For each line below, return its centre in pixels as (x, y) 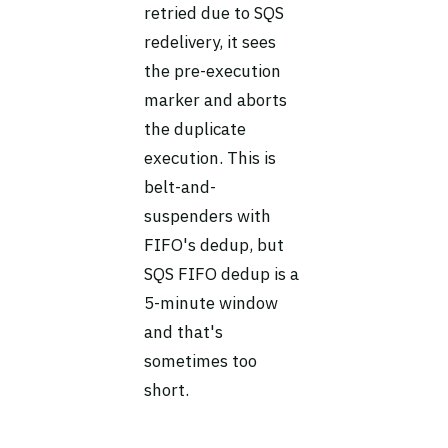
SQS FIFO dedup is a (221, 274)
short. (166, 390)
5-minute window (211, 303)
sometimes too (200, 361)
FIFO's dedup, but (214, 245)
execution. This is (210, 158)
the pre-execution (212, 71)
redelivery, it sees (210, 42)
